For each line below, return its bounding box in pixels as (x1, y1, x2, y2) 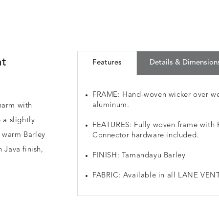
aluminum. (92, 102, 130, 109)
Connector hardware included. (92, 132, 199, 139)
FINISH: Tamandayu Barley (92, 152, 186, 159)
